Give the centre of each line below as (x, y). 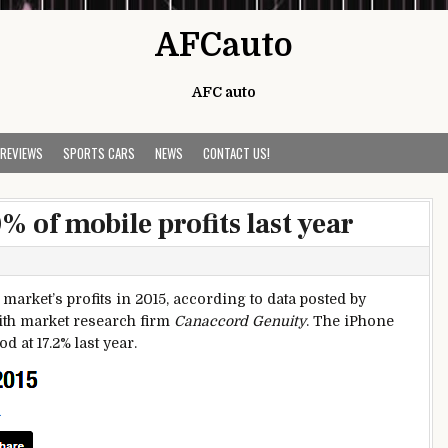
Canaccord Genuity (240, 321)
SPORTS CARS (99, 153)
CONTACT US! (236, 153)
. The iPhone (350, 321)
